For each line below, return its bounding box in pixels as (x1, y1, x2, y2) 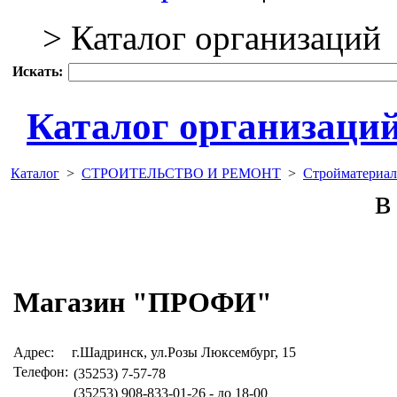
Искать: (12, 64, 63, 79)
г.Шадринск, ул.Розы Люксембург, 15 (72, 344, 296, 360)
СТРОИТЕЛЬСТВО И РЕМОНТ (82, 165, 281, 181)
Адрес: (13, 344, 54, 360)
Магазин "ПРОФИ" (13, 286, 272, 319)
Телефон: (13, 363, 68, 379)
